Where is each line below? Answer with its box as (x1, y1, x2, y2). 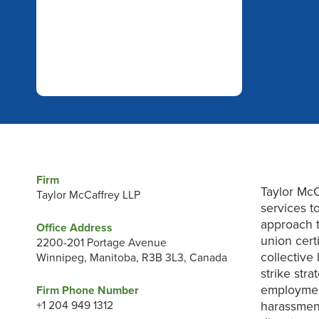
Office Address (36, 221, 113, 234)
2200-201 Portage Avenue (36, 236, 167, 249)
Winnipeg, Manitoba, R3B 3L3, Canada (36, 251, 227, 264)
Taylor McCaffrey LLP (36, 189, 140, 202)
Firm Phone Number (36, 283, 139, 297)
